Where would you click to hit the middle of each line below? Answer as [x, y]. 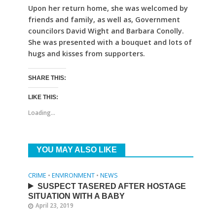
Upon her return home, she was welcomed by [108, 8]
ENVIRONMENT [73, 175]
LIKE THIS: [43, 97]
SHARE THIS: [47, 78]
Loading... [41, 112]
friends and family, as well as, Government [104, 19]
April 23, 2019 [54, 205]
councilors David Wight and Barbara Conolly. [106, 31]
